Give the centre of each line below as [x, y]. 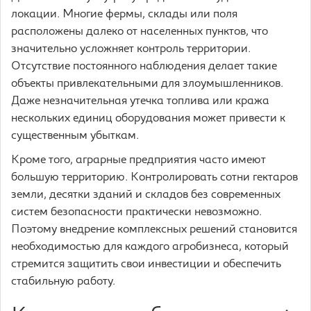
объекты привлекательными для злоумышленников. [147, 84]
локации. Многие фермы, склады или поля [124, 15]
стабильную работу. [63, 282]
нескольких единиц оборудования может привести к [148, 119]
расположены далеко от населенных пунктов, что [140, 32]
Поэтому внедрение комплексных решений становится [154, 230]
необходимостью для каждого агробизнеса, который [150, 247]
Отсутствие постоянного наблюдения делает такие [144, 67]
